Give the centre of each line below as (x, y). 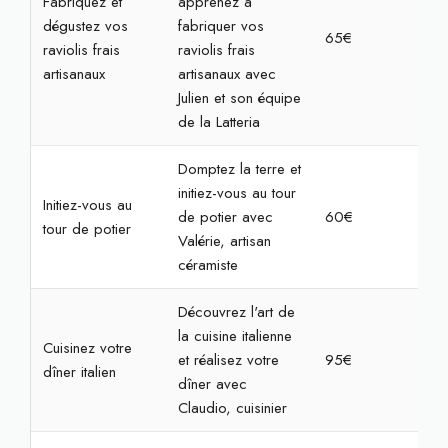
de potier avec (225, 217)
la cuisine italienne (234, 336)
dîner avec (212, 384)
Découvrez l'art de (236, 312)
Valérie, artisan (224, 241)
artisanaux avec (226, 74)
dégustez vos (85, 26)
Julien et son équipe (239, 98)
